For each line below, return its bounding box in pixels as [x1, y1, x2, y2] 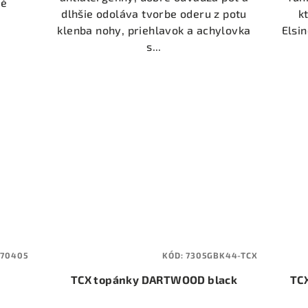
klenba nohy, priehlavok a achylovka [57, 23, 251, 37]
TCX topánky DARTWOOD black [208, 272, 238, 286]
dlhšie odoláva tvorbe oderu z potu [61, 7, 247, 21]
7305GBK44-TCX [186, 250, 258, 260]
